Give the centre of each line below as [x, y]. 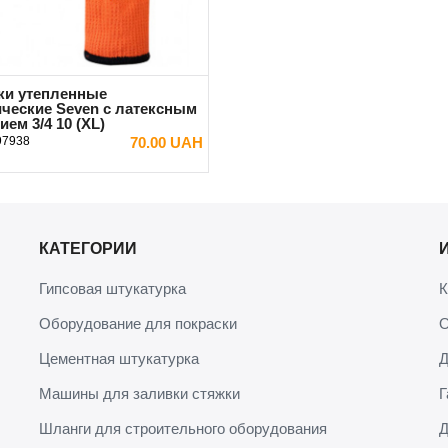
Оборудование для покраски [138, 324]
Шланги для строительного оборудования [183, 429]
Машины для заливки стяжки [139, 394]
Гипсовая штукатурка [112, 289]
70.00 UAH [166, 142]
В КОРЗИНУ [74, 176]
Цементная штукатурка [119, 359]
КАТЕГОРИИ [88, 248]
